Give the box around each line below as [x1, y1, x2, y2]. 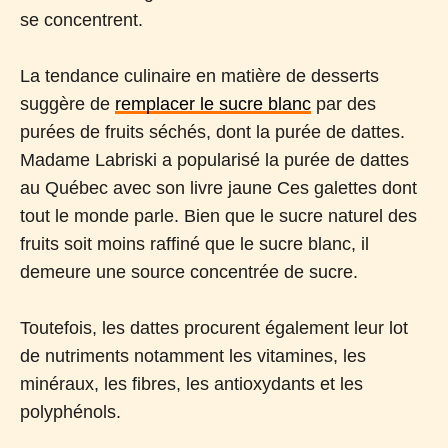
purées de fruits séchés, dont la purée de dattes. [20, 121, 405, 142]
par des [311, 93, 376, 114]
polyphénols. [20, 401, 121, 422]
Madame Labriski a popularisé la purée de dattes [20, 149, 409, 170]
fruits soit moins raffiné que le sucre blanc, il [20, 233, 369, 254]
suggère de [20, 93, 115, 114]
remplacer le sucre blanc [115, 93, 311, 114]
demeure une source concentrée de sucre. [20, 261, 358, 282]
